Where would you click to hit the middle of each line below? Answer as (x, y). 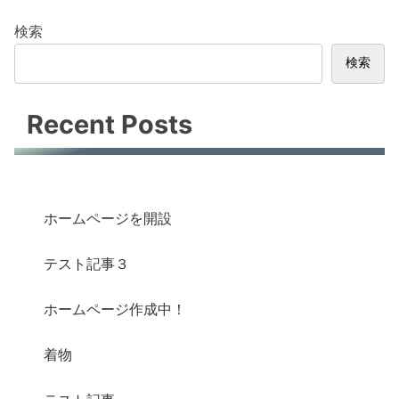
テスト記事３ (87, 263)
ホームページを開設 (108, 218)
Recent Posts (110, 125)
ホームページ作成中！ (115, 309)
